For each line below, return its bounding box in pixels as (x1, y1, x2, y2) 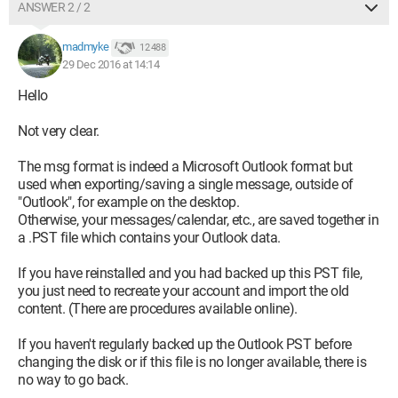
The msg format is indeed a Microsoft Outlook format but (18, 158, 353, 175)
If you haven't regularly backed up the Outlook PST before (18, 336, 352, 353)
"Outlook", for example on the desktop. (18, 194, 239, 211)
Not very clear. (18, 123, 99, 139)
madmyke (62, 40, 109, 54)
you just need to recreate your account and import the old (18, 283, 349, 299)
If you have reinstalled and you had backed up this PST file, (18, 265, 362, 282)
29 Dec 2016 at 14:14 (62, 58, 159, 71)
